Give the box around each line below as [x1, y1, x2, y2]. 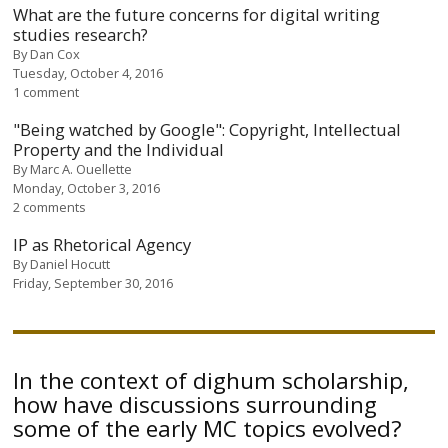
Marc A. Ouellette [30, 159, 133, 178]
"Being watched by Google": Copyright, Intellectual [13, 117, 402, 141]
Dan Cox [30, 44, 81, 63]
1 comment [13, 82, 80, 101]
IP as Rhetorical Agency [13, 232, 192, 256]
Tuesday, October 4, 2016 [13, 63, 164, 82]
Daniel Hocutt [30, 254, 111, 273]
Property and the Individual [13, 137, 225, 161]
